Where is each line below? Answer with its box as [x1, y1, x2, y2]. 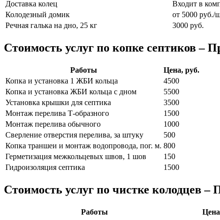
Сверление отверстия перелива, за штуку [5, 130, 143, 139]
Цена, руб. [164, 65, 199, 74]
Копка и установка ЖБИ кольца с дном [5, 87, 137, 96]
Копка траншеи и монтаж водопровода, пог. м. [5, 141, 162, 150]
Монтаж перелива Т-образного [5, 109, 109, 117]
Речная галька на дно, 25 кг [5, 21, 97, 30]
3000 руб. [172, 21, 204, 30]
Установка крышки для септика [5, 98, 111, 107]
